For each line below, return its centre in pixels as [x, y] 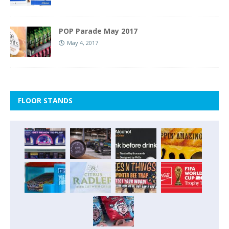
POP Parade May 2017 [98, 31]
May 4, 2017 [83, 42]
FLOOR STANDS [45, 100]
